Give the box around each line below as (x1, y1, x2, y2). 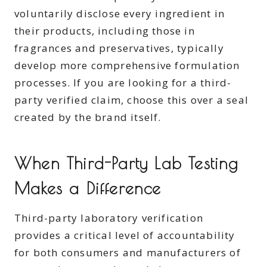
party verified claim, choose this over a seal (14, 92, 249, 107)
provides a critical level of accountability (14, 228, 235, 242)
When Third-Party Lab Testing (14, 153, 239, 173)
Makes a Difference (14, 178, 162, 198)
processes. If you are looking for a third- (14, 75, 232, 89)
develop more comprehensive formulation (14, 58, 240, 72)
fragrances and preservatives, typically (14, 41, 224, 55)
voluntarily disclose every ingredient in (14, 6, 225, 20)
